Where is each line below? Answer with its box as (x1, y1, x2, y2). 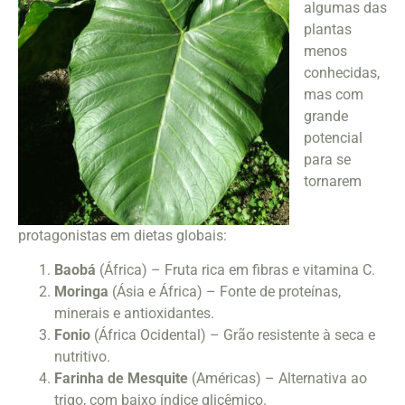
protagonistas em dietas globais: (18, 226, 227, 244)
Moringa (54, 283, 108, 301)
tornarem (304, 172, 362, 190)
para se (304, 150, 351, 168)
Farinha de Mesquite (54, 370, 188, 388)
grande (304, 107, 348, 125)
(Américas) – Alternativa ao (188, 370, 367, 388)
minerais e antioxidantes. (54, 305, 214, 323)
